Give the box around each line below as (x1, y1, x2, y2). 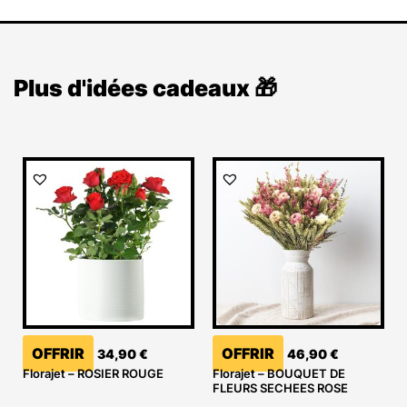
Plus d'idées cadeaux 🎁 (14, 74, 277, 103)
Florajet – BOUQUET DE (213, 365, 345, 381)
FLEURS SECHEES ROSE (213, 380, 348, 395)
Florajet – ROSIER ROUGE (23, 365, 164, 381)
